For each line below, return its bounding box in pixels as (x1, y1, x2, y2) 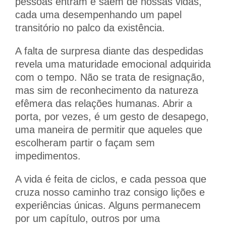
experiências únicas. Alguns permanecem (15, 199, 201, 211)
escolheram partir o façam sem (15, 137, 155, 148)
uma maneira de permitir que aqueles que (15, 124, 202, 135)
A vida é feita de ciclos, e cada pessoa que (15, 173, 206, 185)
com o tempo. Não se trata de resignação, (15, 71, 205, 83)
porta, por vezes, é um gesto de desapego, (15, 110, 209, 122)
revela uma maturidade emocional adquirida (15, 58, 211, 70)
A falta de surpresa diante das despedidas (15, 45, 203, 56)
